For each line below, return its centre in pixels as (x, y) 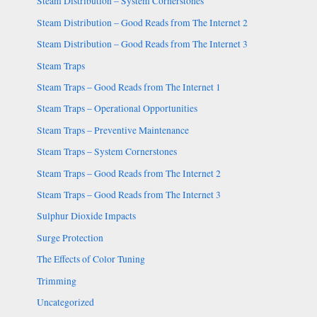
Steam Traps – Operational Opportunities (117, 109)
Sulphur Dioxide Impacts (86, 216)
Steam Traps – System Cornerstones (106, 152)
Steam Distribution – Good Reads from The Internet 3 (142, 44)
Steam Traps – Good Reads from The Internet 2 (128, 173)
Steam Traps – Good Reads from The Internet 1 (128, 87)
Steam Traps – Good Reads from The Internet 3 (128, 194)
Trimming (56, 281)
